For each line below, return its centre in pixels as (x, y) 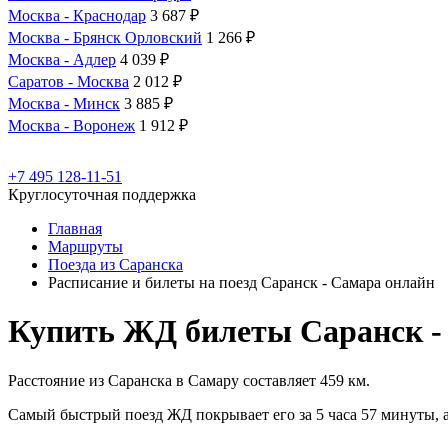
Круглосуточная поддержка (102, 194)
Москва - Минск (64, 103)
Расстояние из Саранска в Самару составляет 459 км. (189, 380)
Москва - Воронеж (71, 125)
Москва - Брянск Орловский (105, 37)
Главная (75, 228)
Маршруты (85, 246)
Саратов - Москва (68, 81)
